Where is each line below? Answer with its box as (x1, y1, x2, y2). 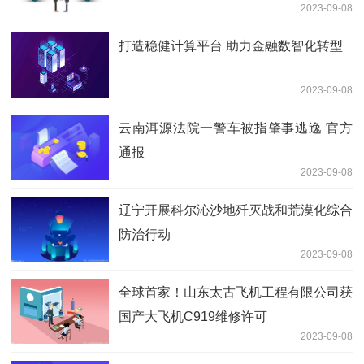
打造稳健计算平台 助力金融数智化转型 (119, 38, 343, 53)
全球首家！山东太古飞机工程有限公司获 (119, 284, 353, 299)
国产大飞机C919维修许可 (119, 309, 267, 323)
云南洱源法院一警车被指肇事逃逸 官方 (119, 120, 353, 135)
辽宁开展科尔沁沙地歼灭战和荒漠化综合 (119, 202, 353, 217)
